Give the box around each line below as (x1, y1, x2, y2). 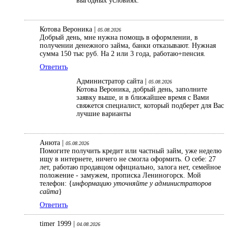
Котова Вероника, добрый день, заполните (76, 85, 207, 94)
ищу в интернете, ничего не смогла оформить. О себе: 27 (40, 155, 216, 163)
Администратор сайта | (76, 77, 149, 85)
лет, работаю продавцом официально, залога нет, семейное (40, 163, 221, 172)
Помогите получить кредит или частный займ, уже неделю (40, 147, 221, 155)
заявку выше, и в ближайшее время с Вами (76, 94, 209, 102)
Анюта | (40, 139, 66, 147)
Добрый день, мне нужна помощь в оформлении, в (40, 34, 198, 42)
